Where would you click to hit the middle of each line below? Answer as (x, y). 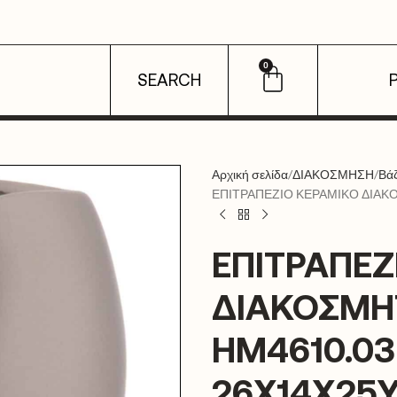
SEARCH (170, 80)
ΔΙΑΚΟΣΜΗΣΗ (333, 175)
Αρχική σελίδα (249, 175)
